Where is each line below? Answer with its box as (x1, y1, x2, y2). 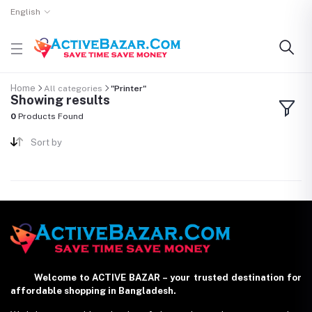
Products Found (16, 111, 84, 122)
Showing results (10, 93, 110, 108)
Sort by (30, 136, 62, 148)
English (10, 7, 40, 17)
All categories (44, 83, 102, 93)
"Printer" (111, 83, 146, 93)
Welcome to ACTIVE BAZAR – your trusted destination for (10, 272, 302, 283)
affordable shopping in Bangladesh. (10, 285, 176, 296)
